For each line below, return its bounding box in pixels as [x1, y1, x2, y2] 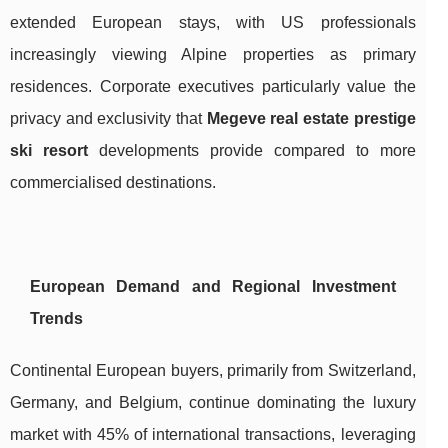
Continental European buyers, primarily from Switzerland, [10, 361, 416, 379]
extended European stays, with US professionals [10, 13, 416, 31]
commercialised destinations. [10, 173, 216, 191]
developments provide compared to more [87, 141, 416, 159]
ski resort [10, 141, 88, 159]
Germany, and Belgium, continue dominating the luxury [10, 393, 416, 411]
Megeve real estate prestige [206, 109, 416, 127]
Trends [30, 309, 83, 327]
